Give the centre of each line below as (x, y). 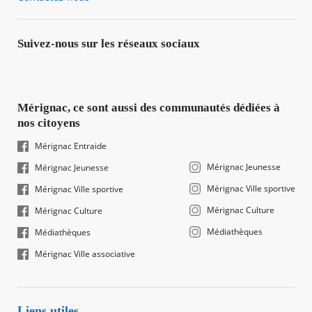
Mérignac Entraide (70, 146)
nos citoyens (48, 123)
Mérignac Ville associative (85, 254)
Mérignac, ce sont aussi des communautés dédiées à (148, 108)
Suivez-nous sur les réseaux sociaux (108, 44)
